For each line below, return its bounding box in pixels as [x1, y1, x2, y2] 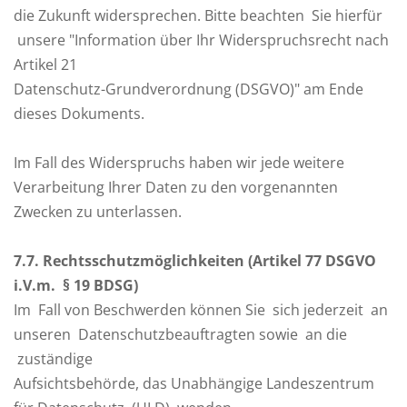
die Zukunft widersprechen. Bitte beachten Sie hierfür [14, 5, 382, 25]
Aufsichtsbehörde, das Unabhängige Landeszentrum [14, 373, 374, 393]
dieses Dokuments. [14, 104, 144, 124]
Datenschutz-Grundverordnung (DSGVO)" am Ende [14, 79, 363, 99]
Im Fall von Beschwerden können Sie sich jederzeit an [14, 300, 388, 320]
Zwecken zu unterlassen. [14, 202, 182, 222]
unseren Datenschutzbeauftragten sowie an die [14, 324, 347, 344]
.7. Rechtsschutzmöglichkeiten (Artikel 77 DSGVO [22, 251, 376, 271]
